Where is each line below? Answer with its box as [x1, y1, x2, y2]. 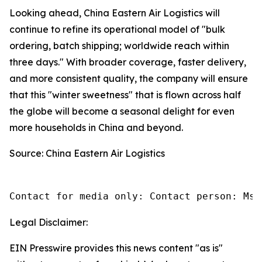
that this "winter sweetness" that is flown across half [9, 88, 241, 101]
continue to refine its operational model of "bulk [9, 23, 225, 35]
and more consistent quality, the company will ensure [9, 72, 248, 84]
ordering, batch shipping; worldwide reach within [9, 39, 229, 51]
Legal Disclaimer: [9, 216, 88, 228]
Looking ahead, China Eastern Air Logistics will [9, 6, 220, 19]
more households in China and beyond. [9, 121, 183, 133]
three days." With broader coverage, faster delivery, [9, 56, 246, 68]
